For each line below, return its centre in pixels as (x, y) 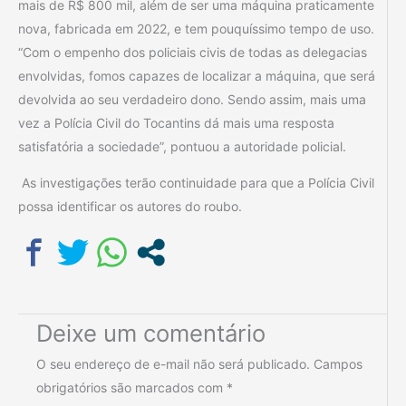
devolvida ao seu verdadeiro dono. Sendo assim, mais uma (192, 99)
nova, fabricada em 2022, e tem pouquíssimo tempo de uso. (196, 28)
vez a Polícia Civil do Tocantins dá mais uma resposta (176, 122)
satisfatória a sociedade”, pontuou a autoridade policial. (182, 146)
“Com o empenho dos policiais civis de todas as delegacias (193, 52)
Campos (338, 363)
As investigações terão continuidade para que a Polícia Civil (196, 182)
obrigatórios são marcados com (131, 387)
